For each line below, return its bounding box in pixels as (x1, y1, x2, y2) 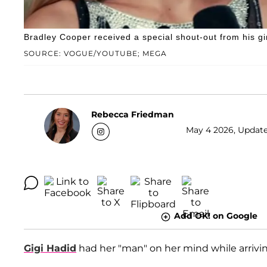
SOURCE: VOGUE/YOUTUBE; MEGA (24, 49, 167, 58)
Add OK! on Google (173, 210, 257, 222)
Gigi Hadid (24, 242, 76, 254)
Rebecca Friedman (91, 108, 174, 120)
